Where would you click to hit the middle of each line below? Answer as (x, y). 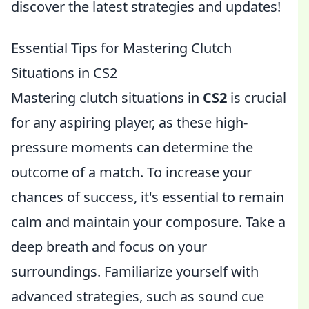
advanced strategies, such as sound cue (138, 296)
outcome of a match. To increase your (131, 172)
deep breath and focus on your (109, 247)
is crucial (257, 98)
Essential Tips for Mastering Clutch (121, 48)
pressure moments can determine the (132, 147)
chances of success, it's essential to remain (148, 197)
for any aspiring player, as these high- (129, 122)
